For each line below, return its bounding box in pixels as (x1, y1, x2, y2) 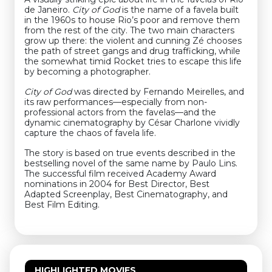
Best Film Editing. (24, 199, 100, 210)
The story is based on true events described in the (24, 148, 236, 158)
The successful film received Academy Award (24, 168, 216, 179)
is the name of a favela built (120, 4, 239, 15)
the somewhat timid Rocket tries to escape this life (24, 56, 242, 67)
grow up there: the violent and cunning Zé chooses (24, 35, 242, 46)
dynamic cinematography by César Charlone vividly (24, 117, 240, 128)
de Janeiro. (24, 4, 72, 15)
